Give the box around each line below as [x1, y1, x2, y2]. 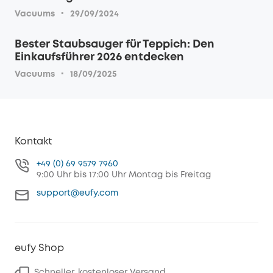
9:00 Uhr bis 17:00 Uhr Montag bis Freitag [37, 171, 211, 179]
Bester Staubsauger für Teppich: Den [15, 40, 214, 50]
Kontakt [15, 137, 52, 147]
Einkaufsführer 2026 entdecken [15, 52, 184, 63]
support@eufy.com [37, 190, 118, 197]
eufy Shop [15, 244, 64, 253]
